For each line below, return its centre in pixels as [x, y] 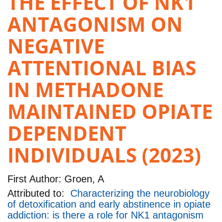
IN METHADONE [85, 90]
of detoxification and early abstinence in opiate [109, 204]
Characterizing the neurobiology [140, 194]
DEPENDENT [67, 133]
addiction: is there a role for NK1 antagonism [106, 215]
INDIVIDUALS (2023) [104, 155]
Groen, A [83, 179]
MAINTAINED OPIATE [110, 111]
